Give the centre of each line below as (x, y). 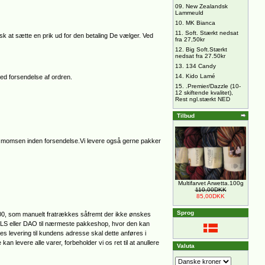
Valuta (186, 246)
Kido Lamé (201, 76)
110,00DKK (211, 190)
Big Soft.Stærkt (206, 49)
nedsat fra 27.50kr (200, 56)
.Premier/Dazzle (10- (213, 86)
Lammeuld (189, 13)
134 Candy (201, 66)
